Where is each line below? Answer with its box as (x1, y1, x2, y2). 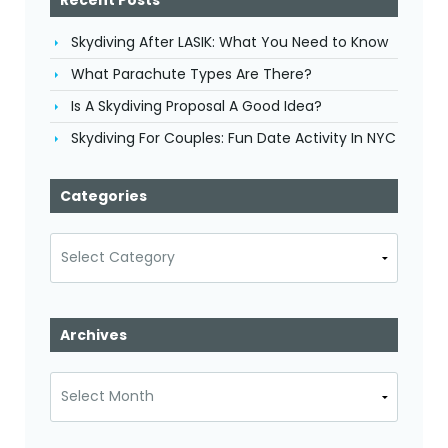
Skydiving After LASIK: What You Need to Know (71, 31, 388, 52)
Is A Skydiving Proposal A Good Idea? (71, 95, 322, 116)
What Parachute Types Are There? (71, 63, 312, 84)
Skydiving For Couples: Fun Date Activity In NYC (71, 127, 396, 148)
